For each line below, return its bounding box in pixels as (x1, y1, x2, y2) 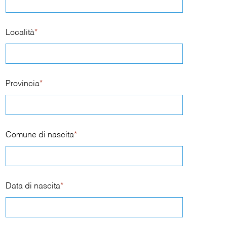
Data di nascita (6, 182, 61, 191)
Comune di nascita (6, 131, 74, 139)
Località (6, 29, 35, 37)
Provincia (6, 80, 40, 88)
